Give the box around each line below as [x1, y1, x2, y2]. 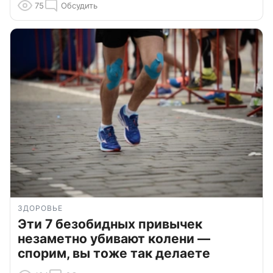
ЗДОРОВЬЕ [18, 204, 63, 213]
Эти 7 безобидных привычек [18, 216, 202, 232]
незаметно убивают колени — [18, 231, 210, 247]
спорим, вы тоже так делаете [18, 246, 210, 261]
